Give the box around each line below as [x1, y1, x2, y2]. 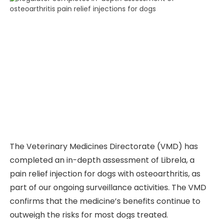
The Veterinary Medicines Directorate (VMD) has [10, 140, 198, 152]
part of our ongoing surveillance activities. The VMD [10, 181, 206, 193]
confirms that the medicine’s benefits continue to [10, 195, 200, 207]
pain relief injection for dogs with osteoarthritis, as [10, 168, 200, 179]
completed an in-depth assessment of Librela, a [10, 154, 195, 166]
